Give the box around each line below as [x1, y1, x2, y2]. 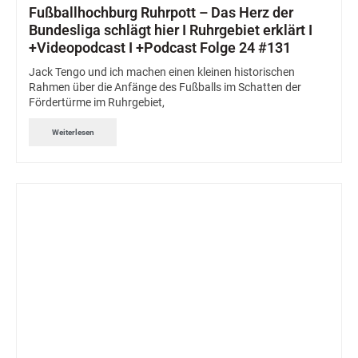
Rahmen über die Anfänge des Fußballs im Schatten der [29, 81, 301, 94]
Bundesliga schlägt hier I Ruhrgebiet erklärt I [29, 22, 312, 39]
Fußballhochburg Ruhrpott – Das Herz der [29, 4, 293, 22]
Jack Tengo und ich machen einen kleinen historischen [29, 66, 295, 79]
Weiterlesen [51, 127, 94, 137]
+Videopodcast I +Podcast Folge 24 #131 [29, 39, 291, 57]
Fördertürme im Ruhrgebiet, [29, 96, 165, 109]
